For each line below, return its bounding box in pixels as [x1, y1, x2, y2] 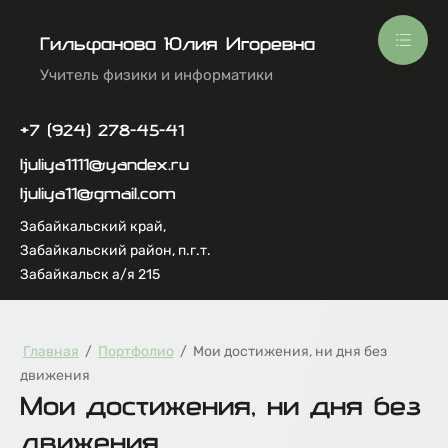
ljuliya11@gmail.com [20, 184, 176, 203]
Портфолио [98, 343, 174, 360]
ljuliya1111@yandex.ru [20, 155, 189, 174]
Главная [23, 343, 79, 360]
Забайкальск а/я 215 [20, 266, 160, 283]
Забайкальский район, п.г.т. [20, 242, 211, 259]
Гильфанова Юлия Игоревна [40, 33, 315, 54]
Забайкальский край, [20, 218, 166, 235]
